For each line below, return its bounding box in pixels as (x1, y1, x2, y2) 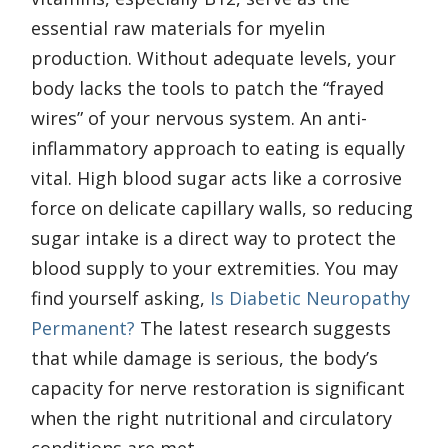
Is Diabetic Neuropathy (210, 286, 410, 311)
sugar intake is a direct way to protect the (31, 226, 396, 251)
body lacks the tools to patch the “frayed (31, 76, 384, 101)
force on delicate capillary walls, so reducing (31, 196, 413, 221)
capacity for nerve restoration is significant (31, 376, 405, 401)
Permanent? (31, 316, 135, 341)
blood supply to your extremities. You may (31, 256, 398, 281)
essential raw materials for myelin (31, 16, 325, 41)
